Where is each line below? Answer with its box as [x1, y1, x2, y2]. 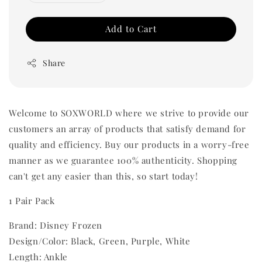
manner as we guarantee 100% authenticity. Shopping [9, 154, 238, 167]
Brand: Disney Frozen [9, 219, 105, 232]
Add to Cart [105, 23, 157, 35]
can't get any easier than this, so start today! [9, 170, 198, 182]
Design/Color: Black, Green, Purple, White [9, 235, 191, 247]
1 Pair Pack [9, 195, 55, 207]
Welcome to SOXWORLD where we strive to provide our [9, 107, 250, 119]
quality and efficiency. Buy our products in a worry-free [9, 139, 250, 151]
